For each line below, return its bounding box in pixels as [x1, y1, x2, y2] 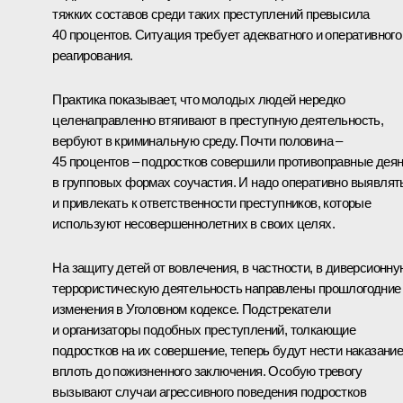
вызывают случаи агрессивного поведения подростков [52, 383, 366, 399]
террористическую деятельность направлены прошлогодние [52, 280, 401, 296]
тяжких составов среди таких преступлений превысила [52, 5, 370, 22]
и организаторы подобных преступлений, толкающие [52, 321, 356, 337]
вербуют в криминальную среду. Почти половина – [52, 132, 343, 148]
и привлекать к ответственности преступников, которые [52, 194, 372, 210]
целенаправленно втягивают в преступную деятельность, [52, 112, 384, 128]
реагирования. [52, 47, 133, 63]
